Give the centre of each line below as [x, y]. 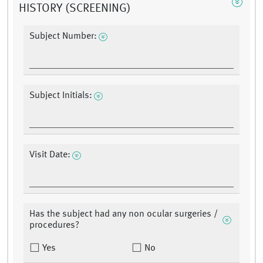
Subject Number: [63, 37]
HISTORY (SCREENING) [75, 9]
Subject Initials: [61, 96]
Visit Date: [50, 155]
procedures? [54, 226]
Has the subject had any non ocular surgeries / [124, 215]
